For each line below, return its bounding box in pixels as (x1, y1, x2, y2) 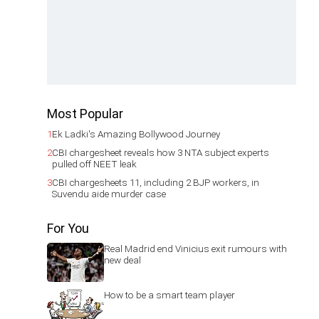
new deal (104, 254, 141, 266)
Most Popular (47, 106, 123, 122)
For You (47, 221, 89, 236)
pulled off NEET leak (52, 158, 137, 170)
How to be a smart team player (104, 289, 235, 301)
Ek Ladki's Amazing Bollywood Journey (52, 128, 220, 140)
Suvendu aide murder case (52, 188, 166, 200)
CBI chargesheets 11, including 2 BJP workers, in (52, 177, 259, 189)
